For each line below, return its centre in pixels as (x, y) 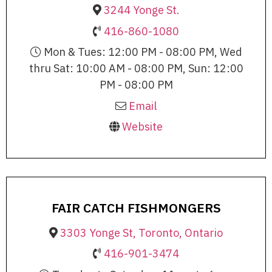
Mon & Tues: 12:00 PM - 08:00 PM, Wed (141, 52)
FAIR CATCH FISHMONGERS (136, 207)
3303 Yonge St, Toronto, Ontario (141, 233)
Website (142, 127)
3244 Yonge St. (141, 10)
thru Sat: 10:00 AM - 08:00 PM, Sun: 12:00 (136, 69)
